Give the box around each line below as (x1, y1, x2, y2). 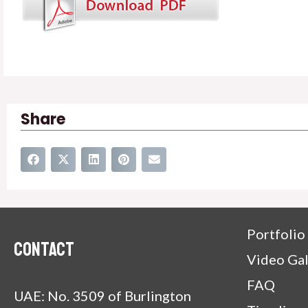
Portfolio (246, 225, 305, 242)
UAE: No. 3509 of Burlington (14, 287, 191, 304)
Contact (14, 236, 74, 261)
